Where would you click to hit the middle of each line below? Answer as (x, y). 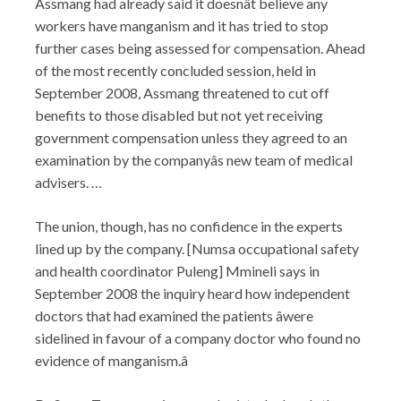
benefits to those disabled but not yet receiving (179, 115)
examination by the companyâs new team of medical (194, 159)
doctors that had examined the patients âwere (174, 315)
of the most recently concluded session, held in (175, 70)
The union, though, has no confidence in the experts (189, 226)
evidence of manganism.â (111, 360)
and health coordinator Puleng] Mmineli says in (177, 270)
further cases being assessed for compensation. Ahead (200, 47)
